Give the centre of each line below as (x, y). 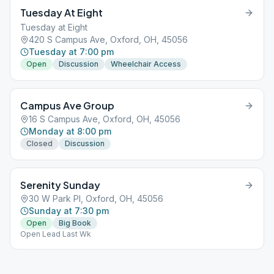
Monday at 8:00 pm (70, 131)
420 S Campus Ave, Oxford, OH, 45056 (108, 39)
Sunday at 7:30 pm (69, 211)
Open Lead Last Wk (56, 234)
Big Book (75, 223)
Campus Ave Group (67, 106)
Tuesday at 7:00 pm (71, 52)
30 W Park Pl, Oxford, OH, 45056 (96, 198)
